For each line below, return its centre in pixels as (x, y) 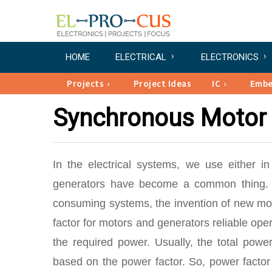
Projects (85, 83)
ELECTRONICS (230, 57)
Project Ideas (162, 83)
